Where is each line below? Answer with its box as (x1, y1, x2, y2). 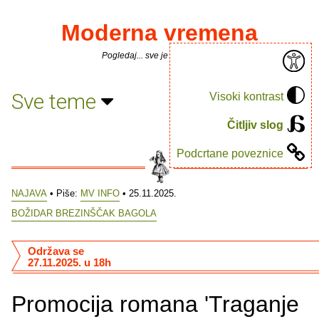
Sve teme (11, 88, 101, 114)
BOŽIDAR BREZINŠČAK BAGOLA (11, 207, 157, 219)
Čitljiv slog (227, 118, 283, 131)
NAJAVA (11, 188, 47, 199)
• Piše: (47, 188, 80, 199)
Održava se (27, 245, 84, 257)
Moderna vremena (61, 20, 258, 46)
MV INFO (80, 188, 120, 199)
